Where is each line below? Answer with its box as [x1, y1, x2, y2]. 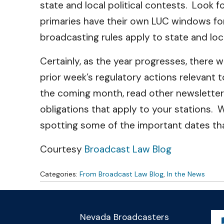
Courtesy [40, 143, 84, 155]
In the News [167, 169, 205, 178]
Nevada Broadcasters [80, 211, 169, 222]
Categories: [40, 169, 79, 178]
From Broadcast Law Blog [79, 169, 163, 178]
